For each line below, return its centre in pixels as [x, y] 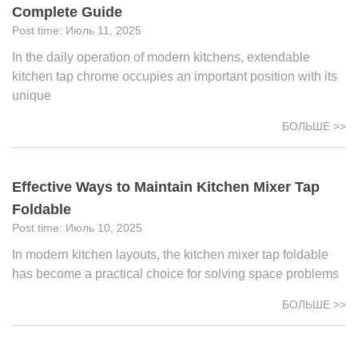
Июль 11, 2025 [103, 30]
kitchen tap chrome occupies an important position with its [175, 76]
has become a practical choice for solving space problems [175, 274]
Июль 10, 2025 [104, 228]
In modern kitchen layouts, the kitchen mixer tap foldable [170, 255]
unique [32, 95]
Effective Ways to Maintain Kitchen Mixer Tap [166, 187]
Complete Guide [67, 12]
